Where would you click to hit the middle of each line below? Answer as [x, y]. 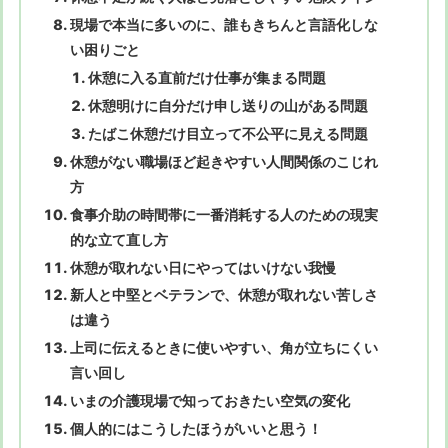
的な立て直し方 [119, 239]
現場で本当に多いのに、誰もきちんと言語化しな [224, 25]
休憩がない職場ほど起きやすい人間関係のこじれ [224, 161]
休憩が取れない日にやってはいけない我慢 [203, 267]
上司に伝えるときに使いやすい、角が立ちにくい [224, 348]
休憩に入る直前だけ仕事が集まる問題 [206, 78]
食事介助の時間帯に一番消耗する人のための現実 [224, 214]
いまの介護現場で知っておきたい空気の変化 [210, 401]
